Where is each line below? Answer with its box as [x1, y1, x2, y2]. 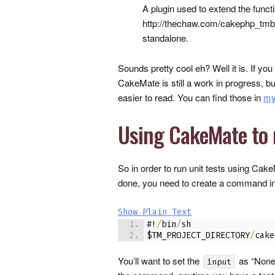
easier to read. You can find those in [118, 91, 263, 104]
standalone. [142, 31, 188, 44]
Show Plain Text [118, 207, 192, 217]
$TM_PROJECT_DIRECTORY [147, 230, 250, 241]
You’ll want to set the [118, 254, 202, 267]
